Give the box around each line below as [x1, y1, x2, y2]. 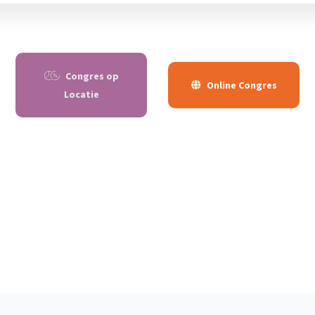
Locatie [63, 88, 99, 101]
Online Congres [206, 79, 277, 91]
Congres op [65, 70, 119, 82]
